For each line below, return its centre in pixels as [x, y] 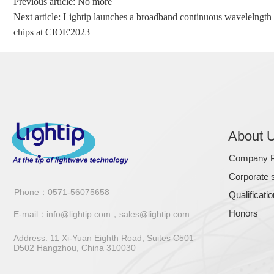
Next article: [38, 17]
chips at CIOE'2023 [52, 32]
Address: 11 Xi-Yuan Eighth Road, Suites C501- [105, 238]
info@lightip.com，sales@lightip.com [118, 214]
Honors [243, 213]
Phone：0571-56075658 [62, 192]
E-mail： [30, 214]
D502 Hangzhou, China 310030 [75, 248]
